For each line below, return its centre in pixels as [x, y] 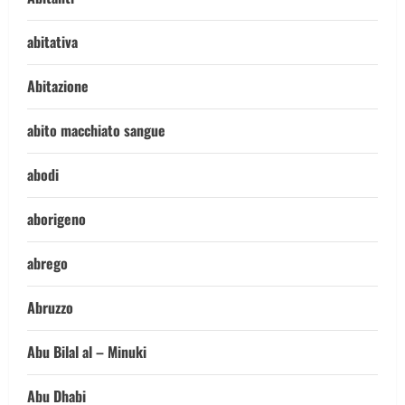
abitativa [52, 42]
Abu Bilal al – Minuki [87, 352]
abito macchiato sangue [96, 130]
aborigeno [57, 219]
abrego [47, 263]
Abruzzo [50, 307]
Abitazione [58, 86]
